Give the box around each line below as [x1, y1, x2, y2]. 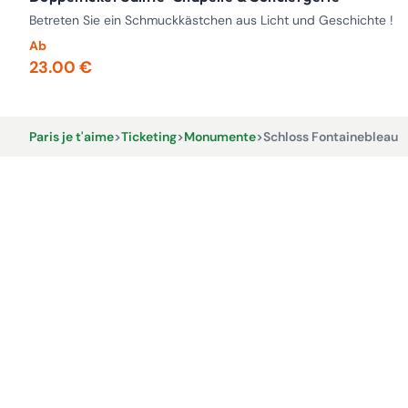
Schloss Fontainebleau [263, 128, 398, 145]
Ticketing [121, 128, 177, 145]
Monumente [184, 128, 256, 145]
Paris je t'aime [29, 128, 114, 145]
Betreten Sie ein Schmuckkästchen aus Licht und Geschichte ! [29, 12, 393, 28]
